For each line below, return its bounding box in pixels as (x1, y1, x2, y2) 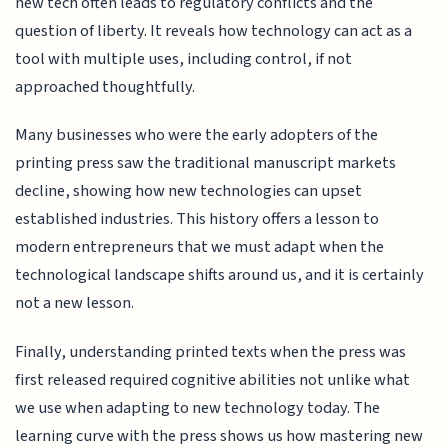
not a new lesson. (15, 291, 135, 316)
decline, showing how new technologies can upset (15, 179, 363, 204)
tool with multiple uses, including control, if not (15, 46, 353, 71)
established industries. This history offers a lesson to (15, 207, 380, 232)
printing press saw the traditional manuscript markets (15, 151, 397, 176)
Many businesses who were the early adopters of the (15, 123, 379, 148)
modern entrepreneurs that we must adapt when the (15, 235, 385, 260)
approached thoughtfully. (15, 74, 196, 99)
